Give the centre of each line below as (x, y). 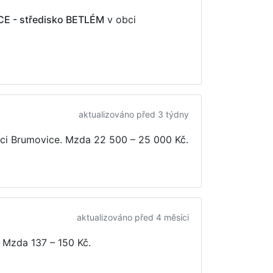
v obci (120, 19)
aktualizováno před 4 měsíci (133, 217)
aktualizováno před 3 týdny (134, 114)
